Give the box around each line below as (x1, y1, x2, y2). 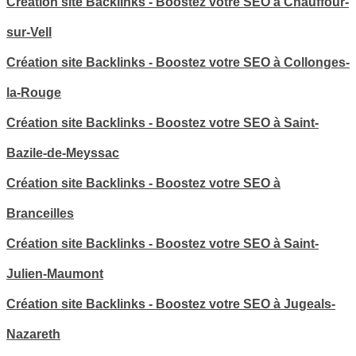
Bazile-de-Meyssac (6, 145, 119, 160)
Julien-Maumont (6, 266, 103, 281)
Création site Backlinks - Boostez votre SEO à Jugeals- (6, 296, 335, 311)
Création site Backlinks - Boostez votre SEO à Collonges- (6, 55, 350, 69)
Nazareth (6, 327, 60, 341)
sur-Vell (6, 25, 52, 39)
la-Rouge (6, 85, 61, 99)
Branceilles (6, 206, 74, 220)
